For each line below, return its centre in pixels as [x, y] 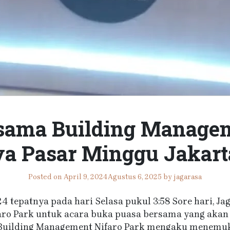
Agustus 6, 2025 [135, 177]
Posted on [46, 177]
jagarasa [188, 177]
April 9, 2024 [86, 177]
